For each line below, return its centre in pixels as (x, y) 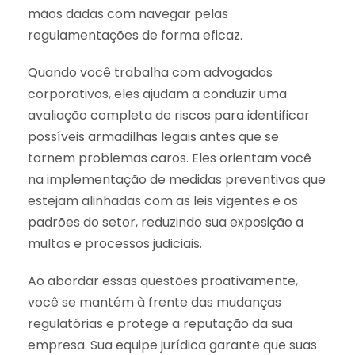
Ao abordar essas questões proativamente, (163, 281)
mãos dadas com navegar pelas (128, 13)
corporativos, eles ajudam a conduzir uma (157, 94)
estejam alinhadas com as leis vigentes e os (163, 200)
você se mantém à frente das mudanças (155, 302)
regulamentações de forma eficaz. (135, 35)
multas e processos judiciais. (115, 243)
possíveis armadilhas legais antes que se (153, 136)
